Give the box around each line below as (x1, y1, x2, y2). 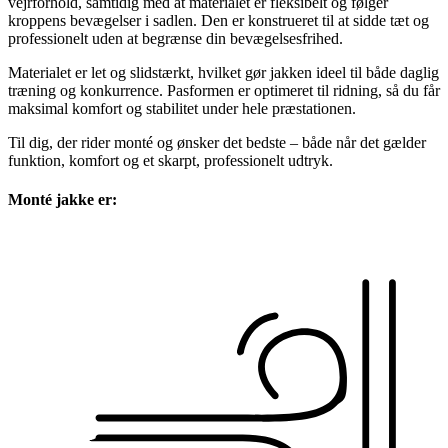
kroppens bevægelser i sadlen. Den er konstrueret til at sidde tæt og (8, 11, 429, 29)
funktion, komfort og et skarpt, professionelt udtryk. (8, 151, 333, 169)
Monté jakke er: (8, 191, 117, 209)
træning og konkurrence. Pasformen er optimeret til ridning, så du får (8, 81, 440, 99)
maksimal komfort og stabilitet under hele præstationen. (8, 99, 356, 117)
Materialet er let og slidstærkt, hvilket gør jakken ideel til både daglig (8, 63, 439, 81)
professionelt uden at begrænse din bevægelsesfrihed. (8, 29, 343, 47)
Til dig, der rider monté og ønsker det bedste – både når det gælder (8, 133, 426, 151)
